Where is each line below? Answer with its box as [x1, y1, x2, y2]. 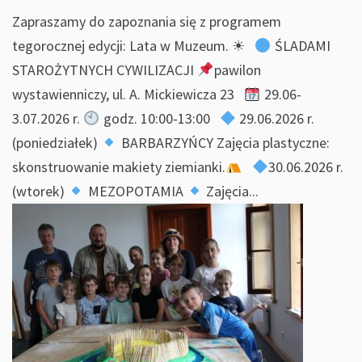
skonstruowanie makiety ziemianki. [12, 158, 225, 176]
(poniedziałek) [12, 133, 101, 152]
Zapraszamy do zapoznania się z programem [12, 12, 281, 31]
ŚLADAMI [271, 36, 330, 55]
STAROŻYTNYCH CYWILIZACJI [12, 61, 197, 79]
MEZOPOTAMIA [84, 182, 187, 200]
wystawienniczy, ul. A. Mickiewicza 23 [12, 85, 244, 103]
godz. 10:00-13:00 [99, 109, 220, 128]
